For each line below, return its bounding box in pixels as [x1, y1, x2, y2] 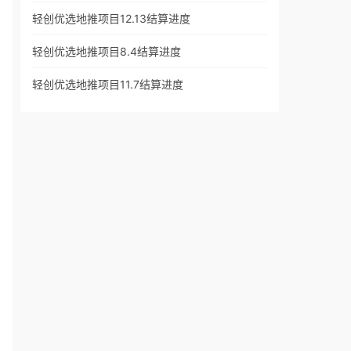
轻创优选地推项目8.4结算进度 [32, 45, 181, 58]
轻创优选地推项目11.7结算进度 [32, 78, 183, 91]
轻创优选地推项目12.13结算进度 [32, 12, 190, 25]
